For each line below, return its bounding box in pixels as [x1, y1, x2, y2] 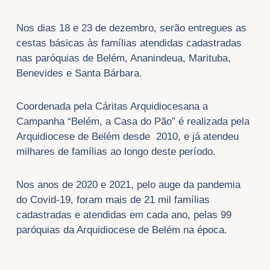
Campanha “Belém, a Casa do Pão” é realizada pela [16, 116, 250, 128]
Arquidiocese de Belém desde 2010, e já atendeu [16, 131, 239, 143]
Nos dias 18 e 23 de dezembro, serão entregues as [16, 22, 246, 34]
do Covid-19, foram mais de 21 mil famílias [16, 193, 210, 206]
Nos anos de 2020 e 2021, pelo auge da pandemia [16, 178, 240, 190]
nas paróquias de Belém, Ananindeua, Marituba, [16, 52, 231, 64]
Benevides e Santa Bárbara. [16, 67, 142, 80]
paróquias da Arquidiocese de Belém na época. [16, 224, 227, 236]
